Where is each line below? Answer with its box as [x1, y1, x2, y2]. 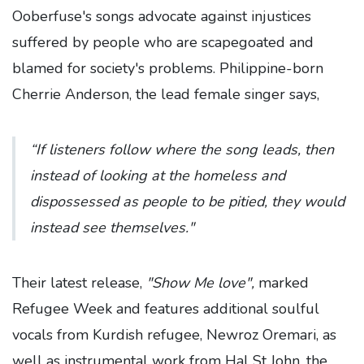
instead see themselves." [30, 218, 194, 237]
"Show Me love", [146, 273, 254, 292]
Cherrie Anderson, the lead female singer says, [12, 84, 319, 104]
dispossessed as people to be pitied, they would [30, 192, 344, 211]
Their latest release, [12, 273, 146, 292]
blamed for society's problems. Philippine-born [12, 58, 323, 78]
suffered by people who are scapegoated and [12, 32, 314, 52]
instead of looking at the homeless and [30, 166, 285, 185]
